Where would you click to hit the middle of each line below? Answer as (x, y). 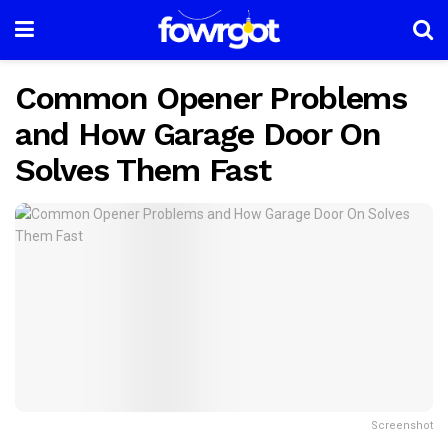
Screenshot (402, 425)
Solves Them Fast (143, 170)
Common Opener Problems (211, 98)
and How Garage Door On (198, 134)
